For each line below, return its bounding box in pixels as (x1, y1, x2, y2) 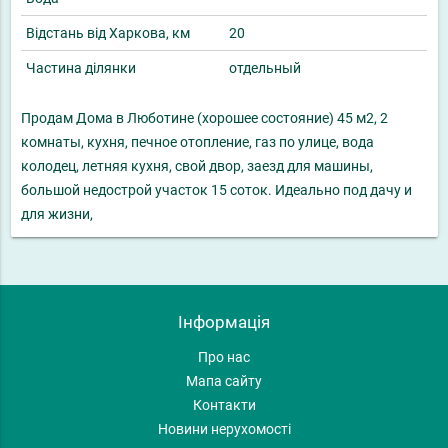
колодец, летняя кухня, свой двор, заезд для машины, (21, 158, 373, 175)
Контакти (192, 397, 256, 414)
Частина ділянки (26, 60, 136, 77)
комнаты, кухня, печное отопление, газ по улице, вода (21, 134, 374, 151)
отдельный (229, 60, 301, 77)
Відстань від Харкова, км (26, 25, 190, 42)
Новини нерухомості (157, 421, 291, 438)
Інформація (178, 312, 270, 333)
